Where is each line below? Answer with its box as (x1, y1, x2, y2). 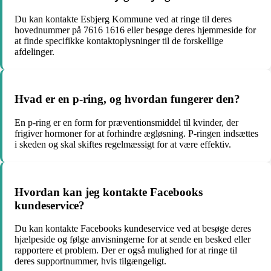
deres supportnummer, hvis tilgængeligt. (15, 256, 166, 267)
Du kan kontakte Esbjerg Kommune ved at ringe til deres (15, 13, 232, 24)
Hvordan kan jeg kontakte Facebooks (15, 185, 203, 198)
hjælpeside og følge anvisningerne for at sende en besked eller (15, 234, 250, 245)
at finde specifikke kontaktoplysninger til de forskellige (15, 35, 223, 46)
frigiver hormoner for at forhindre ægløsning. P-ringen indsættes (15, 128, 258, 139)
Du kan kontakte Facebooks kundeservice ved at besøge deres (15, 223, 251, 234)
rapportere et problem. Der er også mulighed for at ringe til (15, 245, 237, 256)
